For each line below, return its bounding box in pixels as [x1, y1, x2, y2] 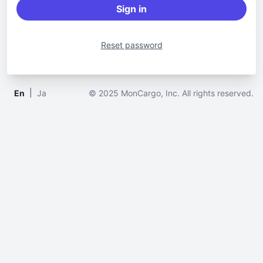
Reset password [100, 40, 163, 50]
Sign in [116, 3, 147, 15]
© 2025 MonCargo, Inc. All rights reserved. [89, 88, 254, 99]
